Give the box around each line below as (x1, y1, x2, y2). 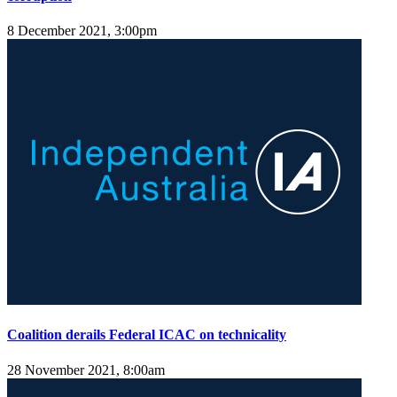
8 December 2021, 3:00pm (7, 23, 157, 39)
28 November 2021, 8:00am (7, 362, 165, 378)
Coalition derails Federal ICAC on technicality (7, 327, 286, 343)
